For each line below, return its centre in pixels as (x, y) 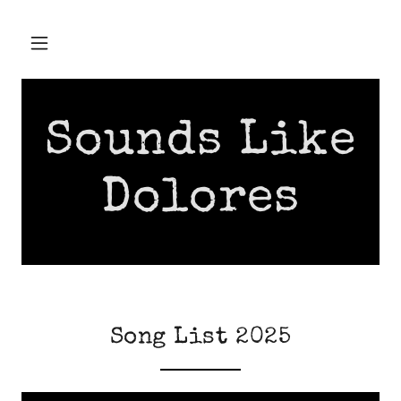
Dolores (200, 200)
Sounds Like (200, 143)
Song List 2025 (200, 338)
